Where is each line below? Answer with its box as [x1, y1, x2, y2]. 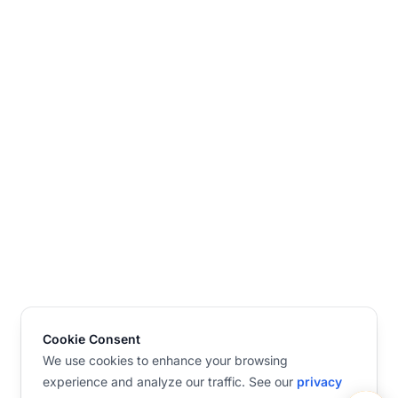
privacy [297, 374, 342, 389]
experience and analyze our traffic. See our [43, 374, 297, 389]
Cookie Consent [43, 331, 140, 346]
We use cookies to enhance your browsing [43, 353, 288, 368]
